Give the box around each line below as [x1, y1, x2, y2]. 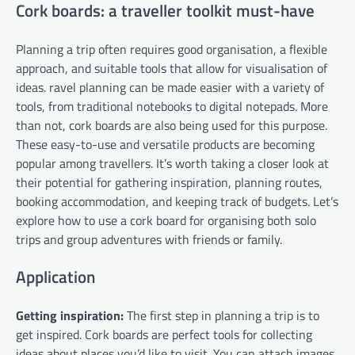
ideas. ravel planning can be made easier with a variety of [16, 77, 324, 97]
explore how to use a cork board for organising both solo [16, 210, 316, 230]
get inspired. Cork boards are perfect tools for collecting [16, 325, 312, 345]
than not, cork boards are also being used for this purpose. [16, 115, 327, 135]
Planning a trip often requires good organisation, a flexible [16, 39, 327, 59]
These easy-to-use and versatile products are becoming [16, 134, 315, 154]
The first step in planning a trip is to [124, 306, 319, 326]
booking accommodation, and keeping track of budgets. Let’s [16, 191, 338, 211]
